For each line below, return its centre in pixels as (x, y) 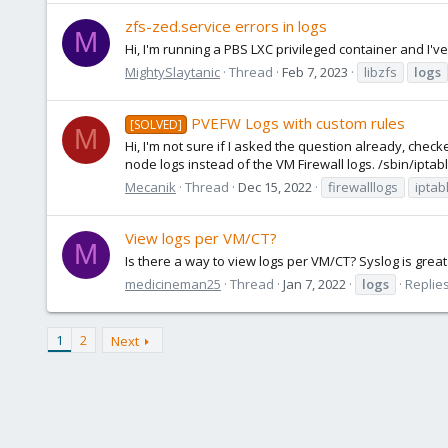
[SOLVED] (156, 125)
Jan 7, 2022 (314, 283)
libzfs (380, 71)
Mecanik (150, 186)
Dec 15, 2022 (275, 186)
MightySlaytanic (172, 71)
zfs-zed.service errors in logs (226, 26)
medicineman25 (173, 283)
